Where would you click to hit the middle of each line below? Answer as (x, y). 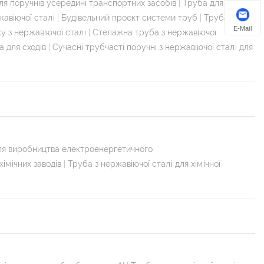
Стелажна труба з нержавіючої (154, 32)
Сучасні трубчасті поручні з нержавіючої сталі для (153, 47)
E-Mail (243, 28)
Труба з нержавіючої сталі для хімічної (144, 164)
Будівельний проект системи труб (129, 17)
